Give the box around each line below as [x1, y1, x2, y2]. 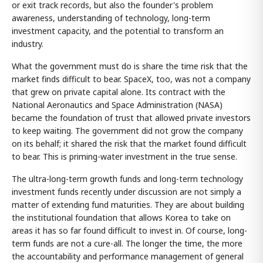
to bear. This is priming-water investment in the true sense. [12, 151, 237, 163]
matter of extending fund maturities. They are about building [12, 199, 244, 211]
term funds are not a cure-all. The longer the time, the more [12, 238, 242, 249]
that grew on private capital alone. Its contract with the [12, 86, 225, 98]
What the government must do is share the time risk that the [12, 60, 248, 72]
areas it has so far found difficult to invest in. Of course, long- [12, 225, 247, 237]
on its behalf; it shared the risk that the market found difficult [12, 138, 247, 150]
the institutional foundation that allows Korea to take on [12, 212, 231, 224]
